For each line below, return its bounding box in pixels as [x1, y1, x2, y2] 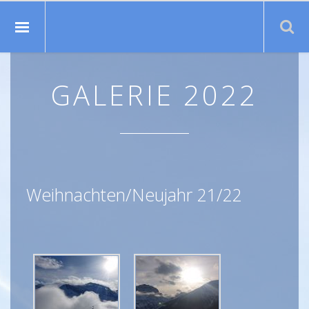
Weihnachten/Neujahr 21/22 [26, 183, 242, 206]
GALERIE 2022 [51, 76, 258, 114]
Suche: [109, 54, 200, 92]
